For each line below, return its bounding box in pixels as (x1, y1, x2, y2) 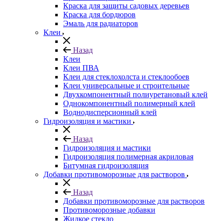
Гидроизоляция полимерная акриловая (63, 152, 193, 161)
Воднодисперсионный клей (63, 108, 157, 116)
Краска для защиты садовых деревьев (63, 1, 189, 10)
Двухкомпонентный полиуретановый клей (63, 90, 208, 99)
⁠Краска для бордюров (63, 10, 136, 19)
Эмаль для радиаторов (63, 19, 138, 28)
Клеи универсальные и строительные (63, 81, 189, 90)
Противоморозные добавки (63, 206, 155, 214)
